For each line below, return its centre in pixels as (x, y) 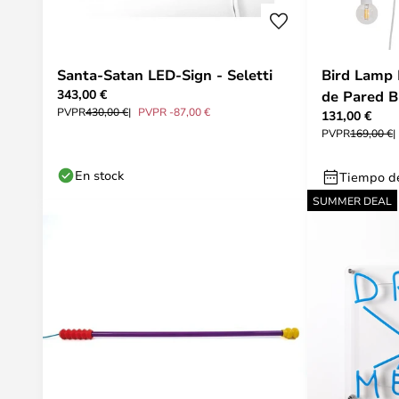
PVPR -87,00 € (174, 111)
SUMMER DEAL (352, 200)
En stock (99, 175)
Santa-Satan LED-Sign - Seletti (165, 75)
